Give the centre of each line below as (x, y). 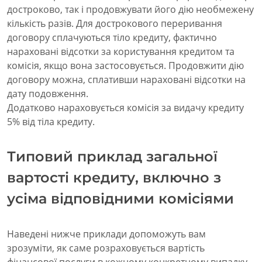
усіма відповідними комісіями (120, 199)
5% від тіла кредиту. (51, 122)
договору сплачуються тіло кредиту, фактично (112, 38)
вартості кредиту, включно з (114, 178)
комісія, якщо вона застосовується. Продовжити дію (125, 66)
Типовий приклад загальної (112, 157)
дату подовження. (48, 94)
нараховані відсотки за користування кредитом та (121, 52)
